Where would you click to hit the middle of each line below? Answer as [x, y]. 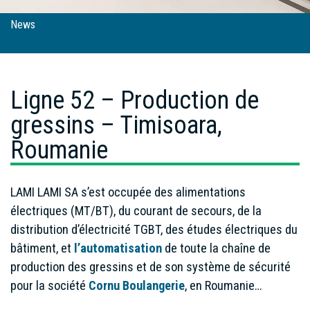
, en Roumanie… [224, 285]
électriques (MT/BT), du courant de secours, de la [136, 211]
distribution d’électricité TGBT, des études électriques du [154, 229]
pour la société [49, 285]
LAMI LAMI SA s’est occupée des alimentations [128, 192]
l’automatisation [119, 248]
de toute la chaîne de [218, 248]
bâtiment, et [42, 248]
